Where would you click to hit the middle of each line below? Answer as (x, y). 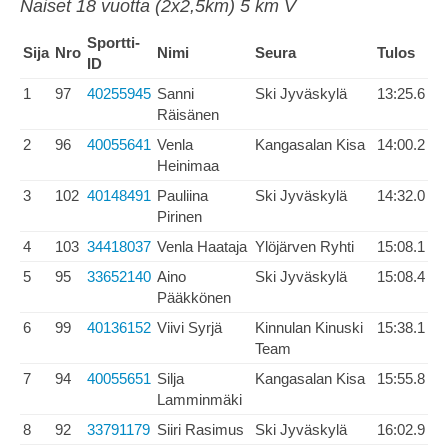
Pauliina (182, 195)
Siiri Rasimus (200, 429)
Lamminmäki (199, 399)
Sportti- (113, 42)
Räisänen (188, 114)
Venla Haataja (202, 246)
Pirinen (179, 216)
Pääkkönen (194, 297)
